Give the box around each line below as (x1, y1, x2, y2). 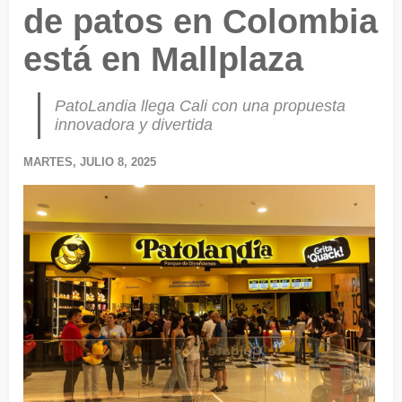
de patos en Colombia (23, 2, 378, 41)
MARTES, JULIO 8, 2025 (23, 155, 156, 170)
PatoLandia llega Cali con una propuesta (55, 97, 345, 116)
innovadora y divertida (55, 116, 213, 135)
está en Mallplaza (23, 39, 303, 79)
